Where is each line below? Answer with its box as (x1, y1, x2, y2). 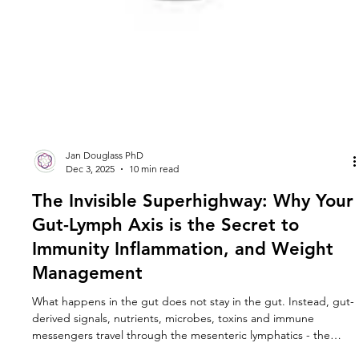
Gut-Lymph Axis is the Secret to (32, 240, 300, 262)
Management (32, 288, 143, 310)
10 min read (129, 188, 179, 201)
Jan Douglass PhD (66, 175, 144, 188)
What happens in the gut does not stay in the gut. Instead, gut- (32, 320, 355, 335)
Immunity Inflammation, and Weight (32, 264, 334, 286)
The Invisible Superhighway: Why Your (32, 216, 354, 238)
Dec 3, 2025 (66, 188, 115, 201)
